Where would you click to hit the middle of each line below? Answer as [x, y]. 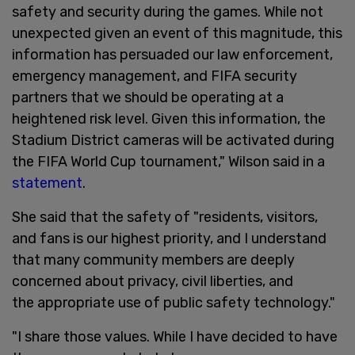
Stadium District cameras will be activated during [173, 140]
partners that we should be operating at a [148, 97]
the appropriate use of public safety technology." [174, 302]
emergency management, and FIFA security [155, 76]
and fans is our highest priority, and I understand [169, 238]
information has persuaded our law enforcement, [172, 54]
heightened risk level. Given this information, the [169, 118]
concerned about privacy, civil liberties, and [153, 281]
